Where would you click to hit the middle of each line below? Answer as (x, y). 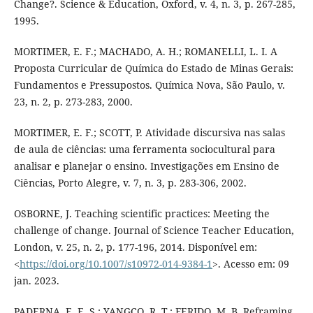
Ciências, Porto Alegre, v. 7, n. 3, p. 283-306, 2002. (130, 182)
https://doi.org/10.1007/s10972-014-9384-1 (116, 263)
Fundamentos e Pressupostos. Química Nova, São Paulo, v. (149, 85)
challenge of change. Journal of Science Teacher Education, (154, 230)
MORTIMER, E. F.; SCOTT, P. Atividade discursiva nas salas (149, 132)
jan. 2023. (36, 280)
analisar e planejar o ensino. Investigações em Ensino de (146, 166)
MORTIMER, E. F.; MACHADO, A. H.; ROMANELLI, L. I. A (145, 51)
